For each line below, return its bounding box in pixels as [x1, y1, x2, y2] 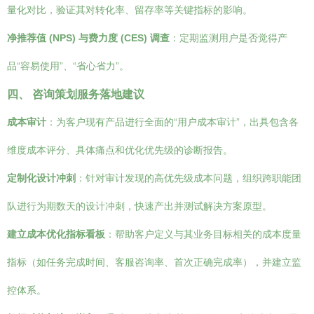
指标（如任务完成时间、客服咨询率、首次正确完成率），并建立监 [7, 257, 301, 268]
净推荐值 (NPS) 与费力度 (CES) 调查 [7, 32, 170, 43]
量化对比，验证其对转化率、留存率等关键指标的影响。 [7, 4, 252, 15]
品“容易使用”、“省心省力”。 [7, 60, 129, 71]
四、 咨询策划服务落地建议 [7, 88, 144, 100]
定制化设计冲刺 [7, 172, 76, 184]
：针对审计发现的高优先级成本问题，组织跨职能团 [76, 172, 301, 184]
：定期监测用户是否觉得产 [170, 32, 287, 43]
